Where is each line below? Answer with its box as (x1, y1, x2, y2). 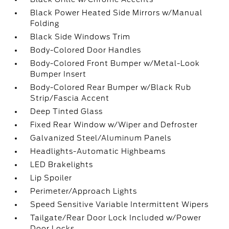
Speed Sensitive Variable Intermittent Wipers (30, 200, 209, 209)
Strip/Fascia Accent (30, 94, 110, 102)
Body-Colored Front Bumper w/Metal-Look (30, 59, 200, 67)
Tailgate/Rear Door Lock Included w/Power (30, 214, 202, 222)
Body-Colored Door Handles (30, 46, 142, 54)
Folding (30, 19, 60, 28)
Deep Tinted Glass (30, 107, 103, 116)
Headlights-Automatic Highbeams (30, 147, 166, 155)
